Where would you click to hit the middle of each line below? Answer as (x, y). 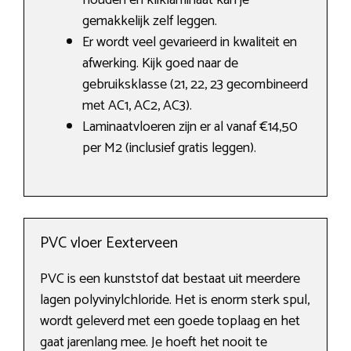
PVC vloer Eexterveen (109, 244)
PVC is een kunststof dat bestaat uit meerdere (170, 279)
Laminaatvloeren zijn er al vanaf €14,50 (190, 127)
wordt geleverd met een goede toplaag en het (170, 322)
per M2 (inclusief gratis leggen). (169, 148)
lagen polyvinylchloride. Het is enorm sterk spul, (175, 300)
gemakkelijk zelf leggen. (150, 22)
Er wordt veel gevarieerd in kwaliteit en (190, 43)
